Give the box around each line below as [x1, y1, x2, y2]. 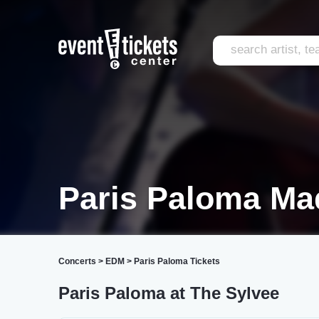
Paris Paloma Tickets [134, 256, 220, 266]
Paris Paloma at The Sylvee [58, 283, 279, 303]
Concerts [58, 256, 96, 266]
